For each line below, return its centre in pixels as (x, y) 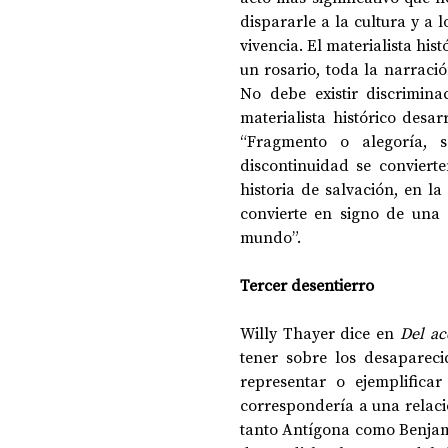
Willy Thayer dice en (320, 332)
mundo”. (270, 236)
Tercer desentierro (307, 284)
